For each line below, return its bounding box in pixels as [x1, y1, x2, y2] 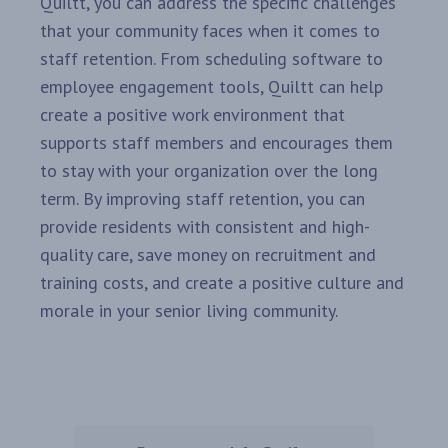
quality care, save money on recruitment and [40, 243, 376, 267]
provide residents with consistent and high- [40, 215, 370, 239]
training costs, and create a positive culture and [40, 271, 404, 295]
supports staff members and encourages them [40, 131, 393, 155]
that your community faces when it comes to [40, 19, 380, 43]
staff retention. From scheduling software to [40, 47, 383, 71]
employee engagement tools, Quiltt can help [40, 75, 383, 99]
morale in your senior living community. [40, 299, 338, 323]
